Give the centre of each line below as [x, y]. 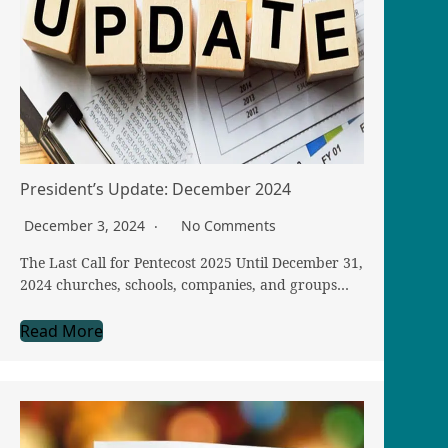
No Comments [228, 226]
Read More [61, 331]
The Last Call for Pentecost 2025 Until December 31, [191, 263]
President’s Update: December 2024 [155, 189]
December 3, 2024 [86, 226]
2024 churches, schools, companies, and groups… [184, 285]
